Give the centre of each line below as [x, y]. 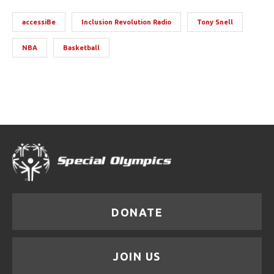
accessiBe [39, 22]
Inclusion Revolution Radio [126, 22]
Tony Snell [215, 22]
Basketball [81, 48]
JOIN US [137, 256]
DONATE [137, 212]
